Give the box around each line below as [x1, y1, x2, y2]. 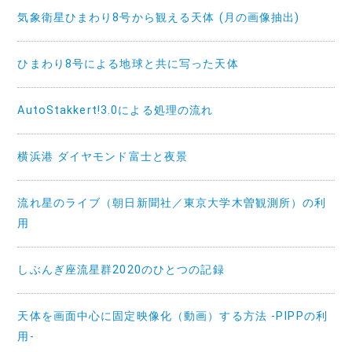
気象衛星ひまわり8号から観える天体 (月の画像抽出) [17, 10, 300, 24]
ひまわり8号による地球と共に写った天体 [17, 57, 239, 71]
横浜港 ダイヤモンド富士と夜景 [17, 149, 189, 163]
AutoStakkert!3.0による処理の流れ [17, 103, 214, 117]
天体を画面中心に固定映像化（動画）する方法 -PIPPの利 [17, 309, 328, 323]
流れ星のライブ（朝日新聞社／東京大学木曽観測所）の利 [17, 196, 327, 210]
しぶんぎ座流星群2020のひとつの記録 [17, 262, 225, 277]
